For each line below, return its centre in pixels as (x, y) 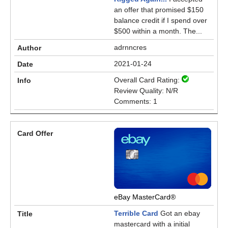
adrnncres (130, 47)
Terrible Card (136, 213)
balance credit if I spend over (161, 20)
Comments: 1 (136, 101)
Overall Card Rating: (148, 80)
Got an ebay (179, 213)
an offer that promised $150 (159, 10)
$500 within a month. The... (158, 31)
